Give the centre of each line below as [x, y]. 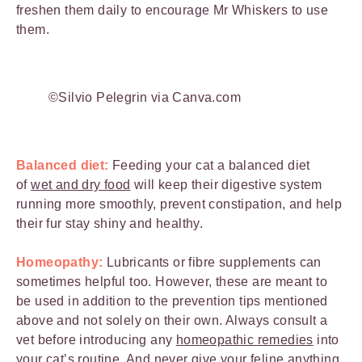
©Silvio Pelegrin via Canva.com [145, 98]
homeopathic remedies [244, 340]
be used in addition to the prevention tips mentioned [172, 301]
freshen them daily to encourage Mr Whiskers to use [172, 11]
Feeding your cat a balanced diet [209, 166]
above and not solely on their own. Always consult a [172, 321]
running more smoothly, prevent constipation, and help [179, 204]
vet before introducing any [96, 340]
